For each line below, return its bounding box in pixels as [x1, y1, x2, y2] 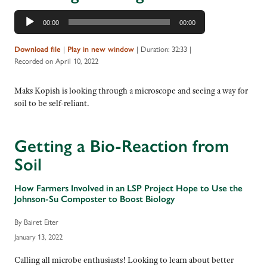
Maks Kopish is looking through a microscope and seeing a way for [14, 85, 248, 96]
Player [14, 23, 36, 34]
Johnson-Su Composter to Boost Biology [14, 193, 175, 204]
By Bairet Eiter [14, 215, 58, 227]
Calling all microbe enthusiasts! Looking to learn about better [14, 254, 234, 265]
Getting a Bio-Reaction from [14, 135, 229, 157]
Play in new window [67, 45, 134, 54]
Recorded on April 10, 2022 [14, 55, 98, 67]
